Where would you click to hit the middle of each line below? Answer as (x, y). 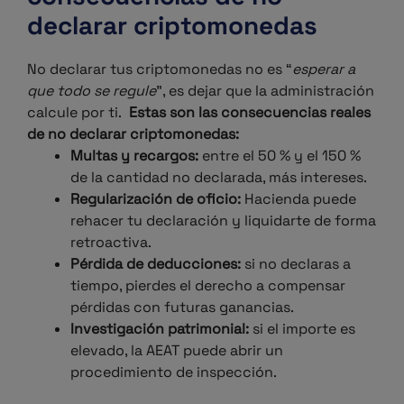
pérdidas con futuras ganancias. (182, 307)
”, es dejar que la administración (265, 91)
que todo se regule (92, 91)
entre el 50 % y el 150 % (280, 156)
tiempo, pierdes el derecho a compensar (208, 285)
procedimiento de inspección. (174, 372)
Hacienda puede (298, 199)
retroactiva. (111, 242)
